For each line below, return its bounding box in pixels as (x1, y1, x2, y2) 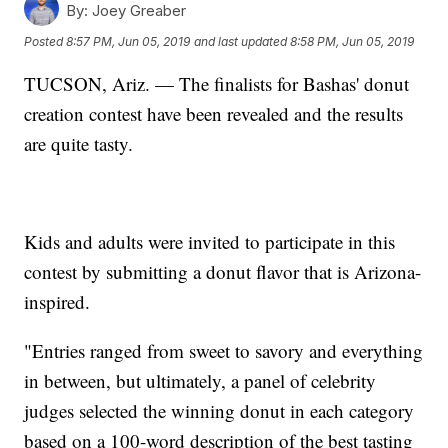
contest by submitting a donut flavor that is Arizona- (24, 258, 422, 284)
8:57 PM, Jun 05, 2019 (66, 34, 191, 50)
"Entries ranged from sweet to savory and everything (24, 337, 424, 363)
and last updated (194, 34, 288, 50)
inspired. (24, 288, 91, 314)
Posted (24, 34, 67, 50)
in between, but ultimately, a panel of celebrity (24, 367, 377, 393)
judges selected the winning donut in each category (24, 397, 415, 423)
